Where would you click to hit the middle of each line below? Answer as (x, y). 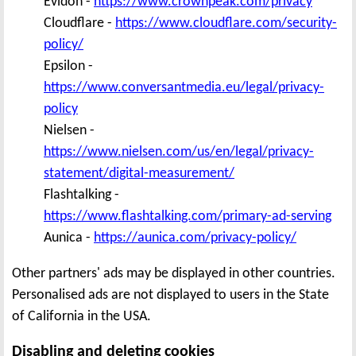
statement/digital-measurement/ (139, 173)
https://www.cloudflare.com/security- (226, 23)
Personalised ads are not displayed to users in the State (170, 295)
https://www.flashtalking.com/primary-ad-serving (188, 216)
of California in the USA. (81, 316)
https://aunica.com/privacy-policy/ (195, 238)
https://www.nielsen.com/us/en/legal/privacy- (179, 152)
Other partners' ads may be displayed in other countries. (174, 273)
